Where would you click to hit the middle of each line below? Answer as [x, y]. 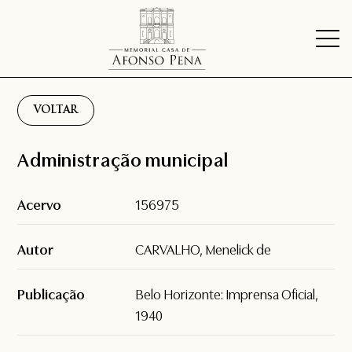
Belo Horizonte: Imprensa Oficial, [227, 295]
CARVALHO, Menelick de [203, 250]
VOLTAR [56, 111]
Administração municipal [123, 161]
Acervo [40, 205]
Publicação [51, 295]
